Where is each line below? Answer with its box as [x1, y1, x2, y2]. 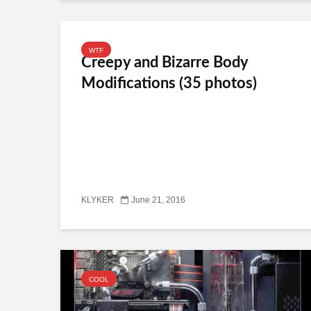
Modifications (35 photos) [81, 76, 257, 91]
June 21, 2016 [131, 196, 185, 205]
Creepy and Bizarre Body [81, 55, 248, 70]
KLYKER [81, 196, 114, 205]
